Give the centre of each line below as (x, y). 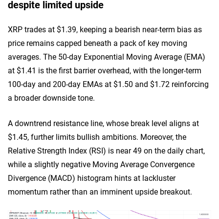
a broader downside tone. (51, 98)
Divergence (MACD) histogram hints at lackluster (92, 178)
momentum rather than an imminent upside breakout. (100, 192)
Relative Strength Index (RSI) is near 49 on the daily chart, (106, 151)
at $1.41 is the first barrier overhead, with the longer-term (105, 70)
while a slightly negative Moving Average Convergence (101, 164)
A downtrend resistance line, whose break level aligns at (103, 123)
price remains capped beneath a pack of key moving (98, 43)
